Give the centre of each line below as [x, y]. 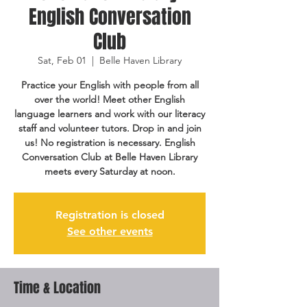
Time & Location [57, 288]
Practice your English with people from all [110, 85]
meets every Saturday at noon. [110, 171]
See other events [110, 231]
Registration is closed [110, 215]
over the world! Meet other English [110, 99]
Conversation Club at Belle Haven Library [110, 157]
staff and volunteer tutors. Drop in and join [110, 128]
